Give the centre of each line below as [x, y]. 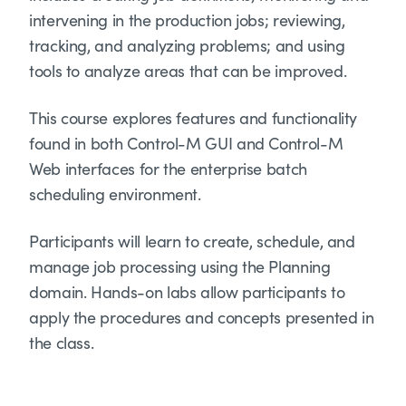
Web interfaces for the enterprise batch [168, 169]
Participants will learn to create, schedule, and [192, 241]
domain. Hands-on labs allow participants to [187, 292]
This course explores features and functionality [193, 118]
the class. [62, 343]
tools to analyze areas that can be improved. [188, 71]
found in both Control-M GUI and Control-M [186, 143]
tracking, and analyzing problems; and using [187, 45]
